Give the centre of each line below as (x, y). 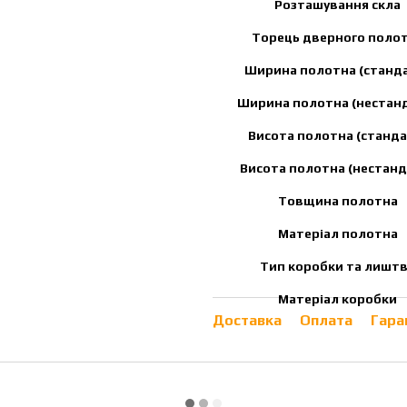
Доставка (247, 320)
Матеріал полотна (338, 233)
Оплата (326, 320)
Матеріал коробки (338, 299)
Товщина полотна (338, 201)
